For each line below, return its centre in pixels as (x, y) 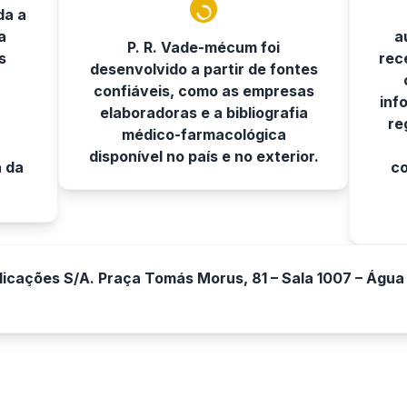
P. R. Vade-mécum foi (203, 47)
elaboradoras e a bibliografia (203, 113)
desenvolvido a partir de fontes (203, 69)
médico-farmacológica (203, 134)
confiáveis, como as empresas (203, 91)
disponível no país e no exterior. (203, 156)
